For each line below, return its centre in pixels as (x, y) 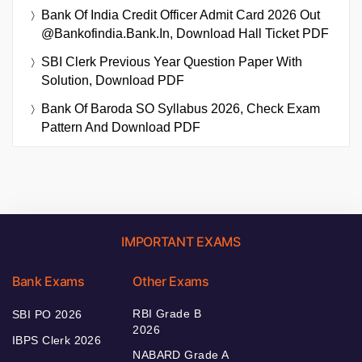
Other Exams (171, 282)
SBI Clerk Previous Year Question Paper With (172, 62)
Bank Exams (48, 282)
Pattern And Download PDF (121, 128)
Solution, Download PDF (113, 81)
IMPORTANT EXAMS (181, 242)
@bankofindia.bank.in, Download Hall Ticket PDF (185, 34)
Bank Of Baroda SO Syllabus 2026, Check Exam (181, 109)
